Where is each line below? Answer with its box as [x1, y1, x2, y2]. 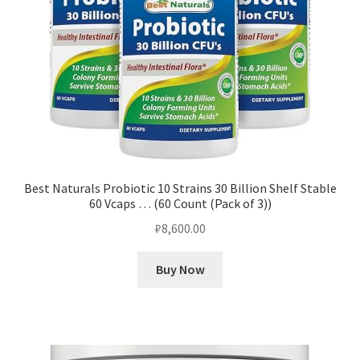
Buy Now [155, 260, 205, 277]
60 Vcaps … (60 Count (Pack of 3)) [88, 195, 272, 212]
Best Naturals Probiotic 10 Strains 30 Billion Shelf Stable [23, 180, 337, 197]
